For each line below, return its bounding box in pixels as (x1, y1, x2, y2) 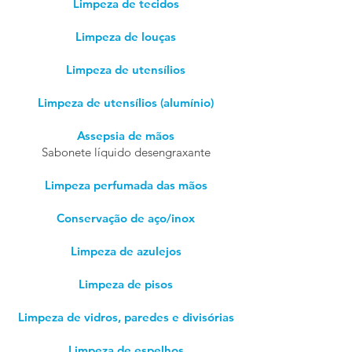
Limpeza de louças (75, 29, 176, 44)
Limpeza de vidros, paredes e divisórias (17, 310, 234, 324)
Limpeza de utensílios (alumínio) (38, 95, 214, 110)
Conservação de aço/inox (57, 211, 195, 225)
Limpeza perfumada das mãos (44, 178, 207, 192)
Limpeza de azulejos (70, 244, 181, 258)
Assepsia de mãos (77, 128, 174, 143)
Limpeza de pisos (79, 277, 173, 291)
